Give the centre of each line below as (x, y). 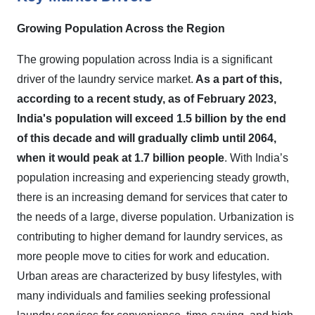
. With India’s (256, 158)
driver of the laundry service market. (105, 79)
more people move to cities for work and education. (143, 256)
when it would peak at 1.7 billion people (121, 158)
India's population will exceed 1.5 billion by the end (152, 118)
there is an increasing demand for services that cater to (152, 197)
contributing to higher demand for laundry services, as (150, 237)
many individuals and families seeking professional (144, 296)
